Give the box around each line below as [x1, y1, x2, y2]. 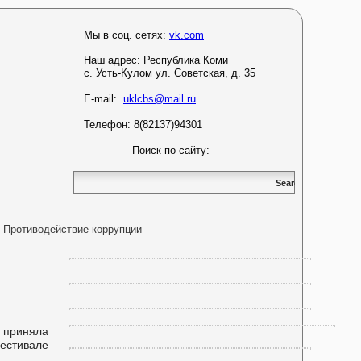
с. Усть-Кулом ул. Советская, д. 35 [84, 67, 255, 79]
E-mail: [84, 93, 123, 105]
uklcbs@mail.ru [123, 93, 196, 105]
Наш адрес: [84, 54, 143, 66]
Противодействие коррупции [3, 223, 142, 235]
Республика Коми [143, 54, 228, 66]
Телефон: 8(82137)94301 [84, 118, 202, 131]
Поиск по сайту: [84, 144, 210, 156]
